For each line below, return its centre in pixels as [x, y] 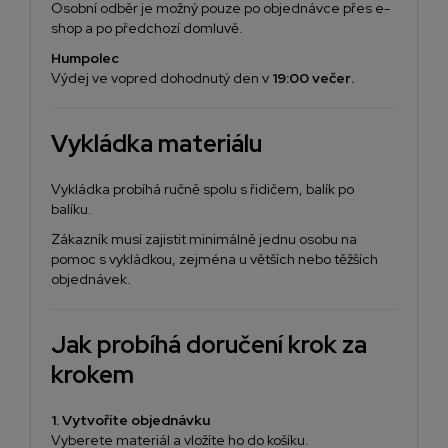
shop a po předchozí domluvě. [147, 28]
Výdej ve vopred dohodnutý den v [161, 78]
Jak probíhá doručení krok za [209, 345]
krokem [92, 375]
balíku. [71, 209]
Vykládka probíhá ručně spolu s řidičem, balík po [202, 189]
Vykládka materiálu [156, 144]
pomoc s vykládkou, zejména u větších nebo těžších [214, 259]
